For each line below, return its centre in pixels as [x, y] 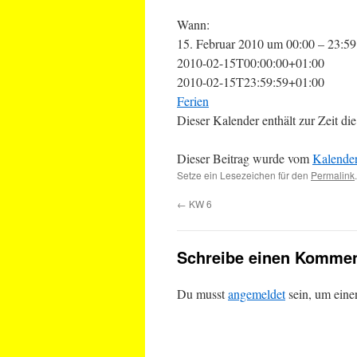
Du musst [202, 294]
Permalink [333, 175]
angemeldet [257, 294]
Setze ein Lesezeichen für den [244, 175]
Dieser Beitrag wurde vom [245, 158]
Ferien [193, 101]
